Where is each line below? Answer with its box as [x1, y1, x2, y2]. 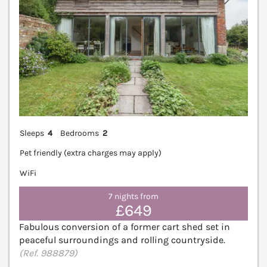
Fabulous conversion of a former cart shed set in [19, 221, 230, 233]
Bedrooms [60, 128, 100, 138]
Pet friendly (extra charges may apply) [20, 148, 162, 159]
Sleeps [20, 128, 44, 138]
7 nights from [108, 191, 159, 201]
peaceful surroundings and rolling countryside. [19, 234, 225, 246]
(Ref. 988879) [19, 247, 77, 259]
